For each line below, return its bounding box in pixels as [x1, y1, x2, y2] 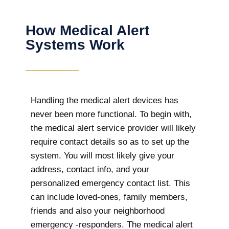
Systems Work [26, 36, 125, 53]
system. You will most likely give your [31, 150, 174, 161]
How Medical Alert [26, 22, 149, 38]
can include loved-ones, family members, [31, 192, 188, 202]
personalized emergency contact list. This [31, 178, 190, 188]
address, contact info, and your [31, 164, 149, 174]
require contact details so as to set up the [31, 136, 189, 147]
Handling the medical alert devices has [31, 95, 178, 105]
